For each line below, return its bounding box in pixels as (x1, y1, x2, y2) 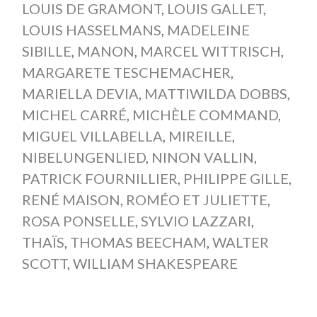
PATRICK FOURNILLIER (21, 169, 178, 187)
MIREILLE (168, 127, 232, 144)
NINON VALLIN (151, 148, 254, 166)
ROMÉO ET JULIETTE (125, 190, 267, 208)
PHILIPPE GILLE (183, 169, 289, 187)
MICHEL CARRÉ (21, 105, 127, 123)
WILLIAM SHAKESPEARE (72, 254, 238, 272)
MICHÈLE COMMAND (132, 105, 278, 123)
